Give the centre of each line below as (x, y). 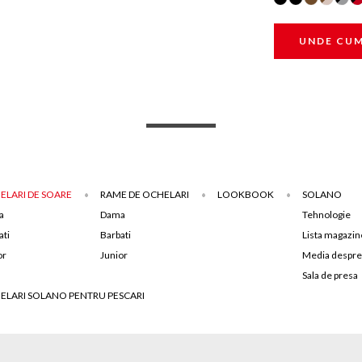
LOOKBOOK (246, 194)
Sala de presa (330, 275)
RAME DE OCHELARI (145, 194)
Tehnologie (326, 215)
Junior (114, 255)
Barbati (116, 235)
